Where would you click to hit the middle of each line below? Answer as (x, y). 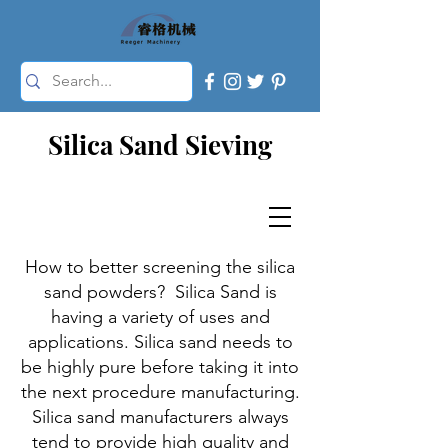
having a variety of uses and (160, 317)
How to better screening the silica (160, 267)
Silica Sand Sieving (160, 144)
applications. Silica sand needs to (160, 342)
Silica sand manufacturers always (160, 417)
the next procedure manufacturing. (160, 392)
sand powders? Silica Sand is (160, 292)
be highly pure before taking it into (160, 367)
